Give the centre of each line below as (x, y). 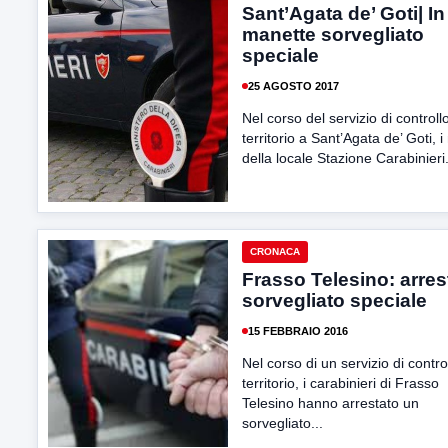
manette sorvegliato (333, 34)
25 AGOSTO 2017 (293, 85)
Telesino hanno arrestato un (330, 403)
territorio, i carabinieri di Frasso (340, 383)
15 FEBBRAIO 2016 (298, 330)
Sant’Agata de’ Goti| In (343, 13)
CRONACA (275, 251)
